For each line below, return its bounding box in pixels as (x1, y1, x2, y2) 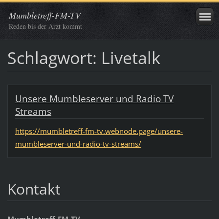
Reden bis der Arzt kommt (9, 22, 82, 31)
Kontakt (7, 178, 61, 199)
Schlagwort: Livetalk (7, 46, 160, 69)
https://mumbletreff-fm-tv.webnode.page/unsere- (15, 126, 183, 136)
